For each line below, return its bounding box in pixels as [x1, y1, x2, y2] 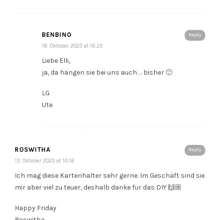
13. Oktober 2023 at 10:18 [15, 157, 74, 164]
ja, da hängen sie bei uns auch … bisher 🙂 [42, 68, 172, 77]
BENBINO [42, 31, 72, 38]
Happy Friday [15, 204, 56, 212]
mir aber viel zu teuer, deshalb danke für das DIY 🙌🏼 [15, 183, 182, 192]
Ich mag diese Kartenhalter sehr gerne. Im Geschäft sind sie [15, 171, 205, 180]
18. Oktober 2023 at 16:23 [42, 42, 102, 49]
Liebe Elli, [42, 56, 70, 65]
